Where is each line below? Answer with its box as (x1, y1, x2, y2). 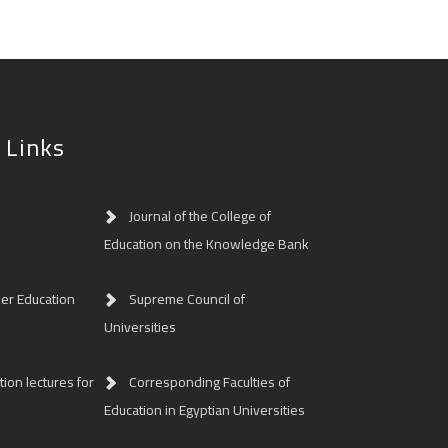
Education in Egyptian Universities (103, 396, 305, 423)
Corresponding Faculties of (129, 368, 290, 395)
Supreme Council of (129, 285, 245, 312)
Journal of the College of (129, 202, 271, 229)
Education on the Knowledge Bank (103, 230, 309, 257)
